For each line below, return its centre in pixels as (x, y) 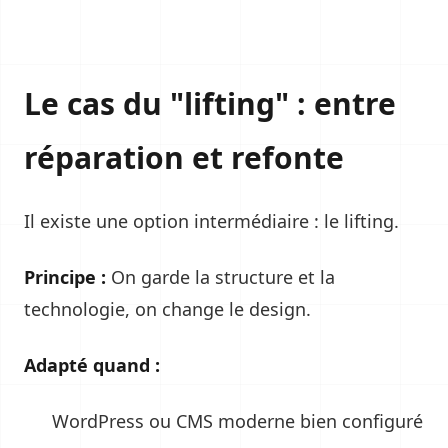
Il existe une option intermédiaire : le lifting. (211, 221)
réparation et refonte (184, 157)
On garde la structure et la (220, 277)
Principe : (65, 277)
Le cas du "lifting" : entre (210, 103)
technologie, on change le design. (167, 309)
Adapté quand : (92, 365)
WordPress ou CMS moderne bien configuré (237, 421)
